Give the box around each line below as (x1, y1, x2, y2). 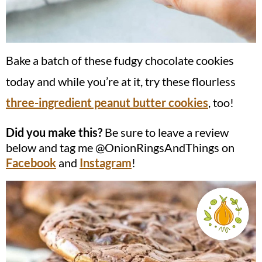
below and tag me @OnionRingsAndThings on (6, 140, 235, 154)
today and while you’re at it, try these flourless (6, 74, 236, 88)
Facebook (6, 155, 56, 170)
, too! (208, 95, 234, 109)
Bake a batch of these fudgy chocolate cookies (6, 53, 234, 67)
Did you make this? (15, 125, 102, 139)
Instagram (80, 155, 132, 170)
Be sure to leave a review (102, 125, 229, 139)
